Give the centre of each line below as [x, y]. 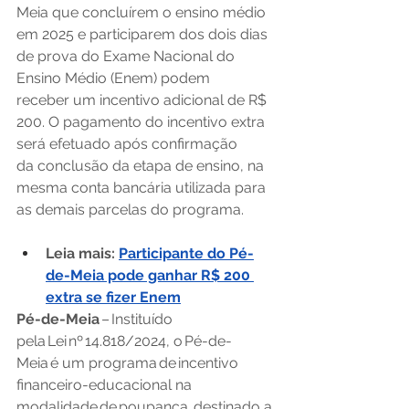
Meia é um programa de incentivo [129, 363]
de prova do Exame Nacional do [127, 56]
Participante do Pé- [186, 253]
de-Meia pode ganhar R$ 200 [150, 275]
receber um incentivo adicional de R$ [143, 100]
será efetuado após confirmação [129, 144]
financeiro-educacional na [106, 385]
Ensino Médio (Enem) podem [115, 78]
